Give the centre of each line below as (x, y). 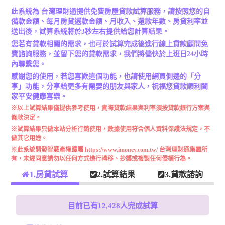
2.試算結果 (116, 175)
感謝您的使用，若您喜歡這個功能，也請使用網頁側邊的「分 (106, 77)
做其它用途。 (29, 138)
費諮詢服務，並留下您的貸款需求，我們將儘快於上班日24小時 (109, 54)
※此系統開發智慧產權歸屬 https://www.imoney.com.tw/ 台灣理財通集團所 (109, 150)
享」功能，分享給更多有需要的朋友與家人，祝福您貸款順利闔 (109, 87)
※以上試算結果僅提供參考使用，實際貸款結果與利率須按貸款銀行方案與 (110, 108)
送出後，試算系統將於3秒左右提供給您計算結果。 (90, 31)
